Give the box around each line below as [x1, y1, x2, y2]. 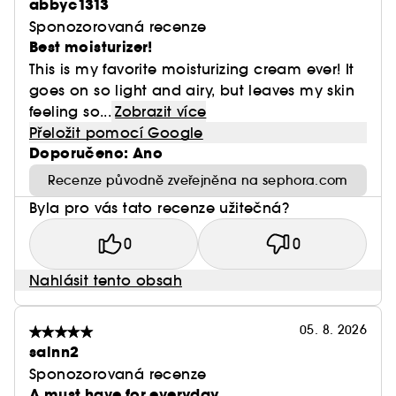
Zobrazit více [115, 103, 207, 120]
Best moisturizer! [29, 37, 153, 57]
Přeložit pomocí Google [29, 124, 203, 141]
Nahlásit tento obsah [29, 271, 182, 289]
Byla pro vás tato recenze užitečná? [29, 199, 289, 217]
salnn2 [29, 342, 80, 362]
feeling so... [29, 103, 112, 120]
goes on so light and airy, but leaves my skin [29, 81, 354, 99]
